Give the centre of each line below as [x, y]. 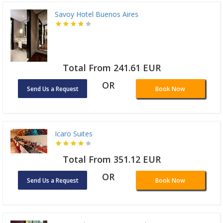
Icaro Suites [74, 134]
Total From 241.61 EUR [111, 68]
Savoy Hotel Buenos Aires [97, 14]
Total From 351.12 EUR [111, 160]
